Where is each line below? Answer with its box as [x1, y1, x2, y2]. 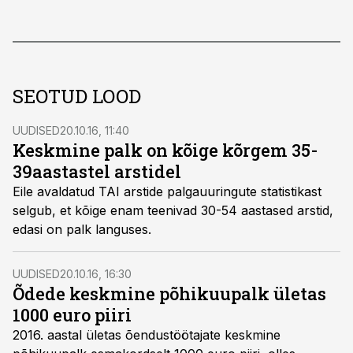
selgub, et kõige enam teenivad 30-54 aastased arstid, [13, 203, 333, 218]
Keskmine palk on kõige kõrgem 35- [13, 139, 318, 162]
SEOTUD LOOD [13, 84, 141, 109]
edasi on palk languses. [13, 221, 151, 237]
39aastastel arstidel [13, 160, 181, 183]
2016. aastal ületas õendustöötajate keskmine [13, 327, 281, 343]
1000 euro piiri [13, 303, 132, 326]
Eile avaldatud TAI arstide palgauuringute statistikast [13, 184, 321, 199]
